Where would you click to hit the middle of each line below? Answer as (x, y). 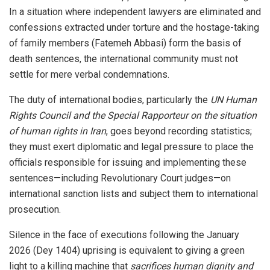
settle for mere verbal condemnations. (89, 74)
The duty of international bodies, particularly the (110, 99)
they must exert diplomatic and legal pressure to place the (131, 146)
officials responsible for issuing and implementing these (128, 162)
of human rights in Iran (58, 131)
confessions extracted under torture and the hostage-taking (134, 27)
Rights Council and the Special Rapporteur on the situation (133, 115)
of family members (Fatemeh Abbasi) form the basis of (125, 43)
